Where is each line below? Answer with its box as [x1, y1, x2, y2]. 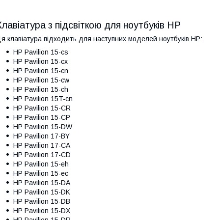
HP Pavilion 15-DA [13, 179, 70, 187]
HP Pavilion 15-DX [13, 207, 70, 215]
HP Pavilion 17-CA [13, 141, 70, 150]
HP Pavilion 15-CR [13, 104, 71, 112]
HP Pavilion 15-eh [13, 160, 69, 168]
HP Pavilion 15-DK [13, 188, 70, 196]
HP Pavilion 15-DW [13, 123, 72, 131]
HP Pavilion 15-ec [13, 169, 68, 178]
